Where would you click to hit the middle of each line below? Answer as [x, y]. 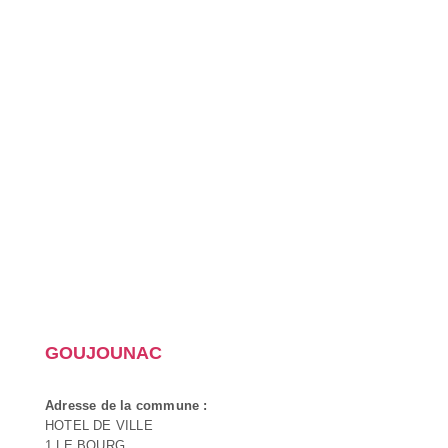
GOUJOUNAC [103, 352]
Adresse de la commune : [126, 405]
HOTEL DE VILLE [99, 425]
